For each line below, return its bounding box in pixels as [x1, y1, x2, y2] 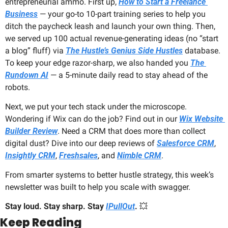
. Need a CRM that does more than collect [58, 126, 206, 136]
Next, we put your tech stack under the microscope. [5, 102, 187, 112]
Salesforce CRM [157, 138, 214, 149]
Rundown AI [5, 70, 48, 80]
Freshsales [59, 151, 98, 161]
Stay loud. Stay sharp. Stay [5, 202, 106, 212]
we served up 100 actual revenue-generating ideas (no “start [5, 34, 218, 44]
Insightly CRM [5, 151, 55, 161]
